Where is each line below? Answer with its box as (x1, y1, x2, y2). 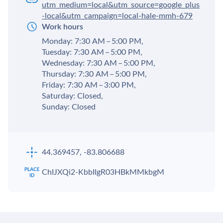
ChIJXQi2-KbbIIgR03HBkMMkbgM (42, 168, 164, 176)
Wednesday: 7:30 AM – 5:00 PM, (42, 59, 155, 67)
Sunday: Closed (42, 103, 96, 111)
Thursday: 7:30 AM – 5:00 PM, (42, 70, 147, 78)
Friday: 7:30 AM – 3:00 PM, (42, 81, 136, 89)
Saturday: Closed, (42, 92, 103, 100)
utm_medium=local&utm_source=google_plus (42, 1, 200, 9)
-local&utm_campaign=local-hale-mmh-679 (42, 12, 193, 20)
